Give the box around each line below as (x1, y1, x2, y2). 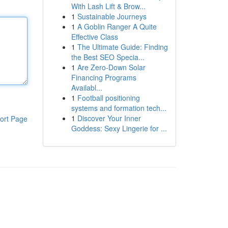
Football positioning (77, 93, 140, 103)
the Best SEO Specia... (71, 52, 145, 62)
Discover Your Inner (77, 113, 141, 123)
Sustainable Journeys (77, 11, 147, 21)
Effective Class (71, 32, 118, 42)
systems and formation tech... (71, 103, 166, 113)
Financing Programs (71, 72, 136, 82)
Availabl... (71, 82, 102, 93)
